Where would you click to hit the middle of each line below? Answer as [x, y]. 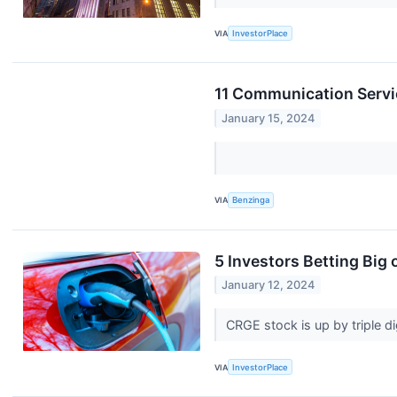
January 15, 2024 [269, 118]
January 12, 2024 [269, 285]
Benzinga [251, 200]
